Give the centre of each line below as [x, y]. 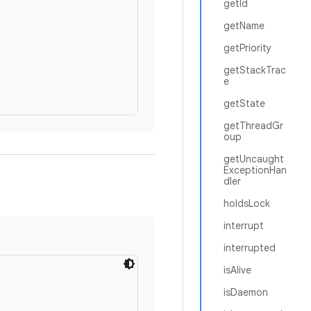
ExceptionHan [255, 170]
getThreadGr [253, 126]
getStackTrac [255, 70]
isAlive [237, 270]
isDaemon [246, 292]
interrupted [250, 248]
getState [244, 103]
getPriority [247, 48]
